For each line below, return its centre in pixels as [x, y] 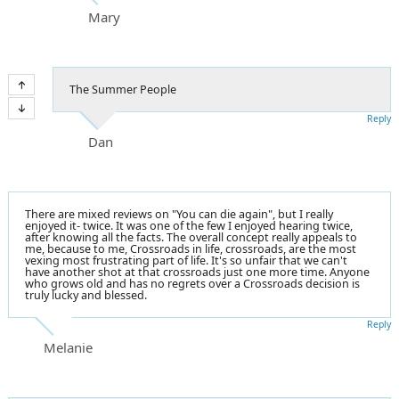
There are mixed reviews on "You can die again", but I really [179, 214]
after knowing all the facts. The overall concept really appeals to [191, 237]
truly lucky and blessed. [86, 295]
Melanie [68, 347]
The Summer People [123, 89]
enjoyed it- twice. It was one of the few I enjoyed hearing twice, [189, 225]
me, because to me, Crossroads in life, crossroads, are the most [191, 248]
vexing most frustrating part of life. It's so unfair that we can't [186, 260]
